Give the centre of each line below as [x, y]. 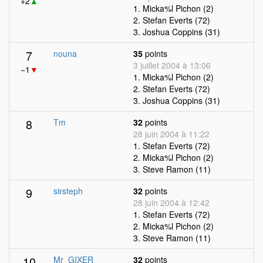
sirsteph [68, 191]
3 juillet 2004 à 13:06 [172, 65]
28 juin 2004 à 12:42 [171, 203]
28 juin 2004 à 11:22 [171, 134]
